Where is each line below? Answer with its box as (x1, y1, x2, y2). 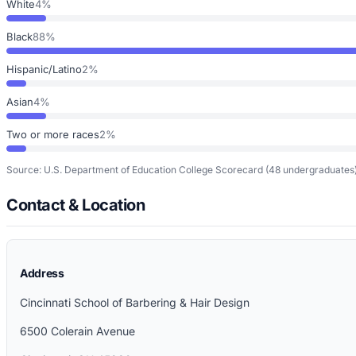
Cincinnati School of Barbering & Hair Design (20, 295, 250, 309)
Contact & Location (6, 195, 145, 215)
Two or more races (6, 127, 99, 141)
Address (20, 265, 64, 280)
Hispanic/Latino (6, 62, 82, 75)
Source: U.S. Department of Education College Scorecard (6, 163, 263, 176)
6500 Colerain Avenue (20, 323, 135, 338)
